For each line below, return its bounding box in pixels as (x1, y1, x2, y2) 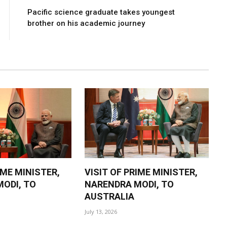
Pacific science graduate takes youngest (27, 8, 175, 17)
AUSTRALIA (84, 191, 134, 202)
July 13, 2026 (84, 208, 117, 216)
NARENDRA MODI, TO (84, 179, 174, 190)
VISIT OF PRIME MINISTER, (84, 167, 198, 178)
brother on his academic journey (27, 19, 145, 28)
